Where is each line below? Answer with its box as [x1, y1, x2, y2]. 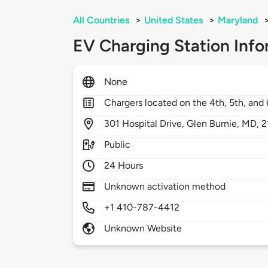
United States [144, 14, 203, 26]
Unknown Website [104, 223, 182, 234]
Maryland [218, 14, 258, 26]
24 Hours [104, 160, 144, 172]
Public [104, 139, 131, 151]
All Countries [73, 14, 129, 26]
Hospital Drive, [122, 118, 187, 130]
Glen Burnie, [187, 118, 242, 130]
